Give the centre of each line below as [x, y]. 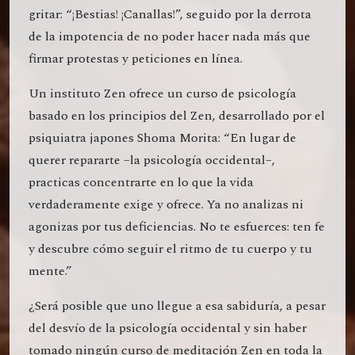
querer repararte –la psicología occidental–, [152, 160]
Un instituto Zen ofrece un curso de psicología [162, 93]
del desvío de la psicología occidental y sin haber [168, 328]
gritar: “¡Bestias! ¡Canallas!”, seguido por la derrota [170, 14]
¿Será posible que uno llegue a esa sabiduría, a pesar [177, 305]
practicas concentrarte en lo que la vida [141, 182]
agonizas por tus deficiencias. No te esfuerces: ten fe [177, 226]
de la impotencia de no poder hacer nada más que [170, 36]
